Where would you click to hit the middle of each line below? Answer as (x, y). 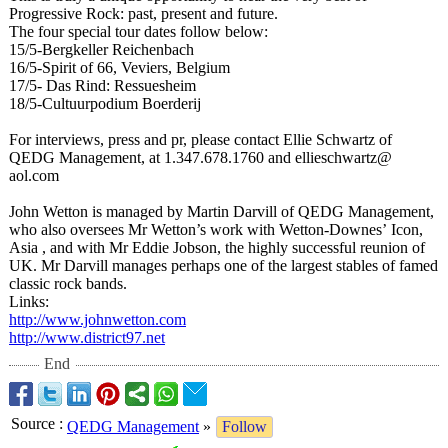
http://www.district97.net (87, 337)
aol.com (34, 175)
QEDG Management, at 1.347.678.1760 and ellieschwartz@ (200, 157)
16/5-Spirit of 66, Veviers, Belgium (119, 67)
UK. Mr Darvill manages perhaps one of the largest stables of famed (223, 265)
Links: (29, 301)
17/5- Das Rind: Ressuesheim (102, 85)
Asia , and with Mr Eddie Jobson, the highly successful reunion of (217, 247)
